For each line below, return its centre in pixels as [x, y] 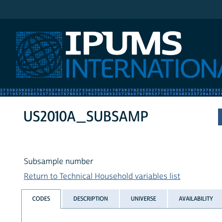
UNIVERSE [143, 198]
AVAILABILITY [196, 198]
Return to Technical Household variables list [102, 177]
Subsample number [58, 162]
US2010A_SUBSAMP [86, 117]
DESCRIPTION [90, 198]
